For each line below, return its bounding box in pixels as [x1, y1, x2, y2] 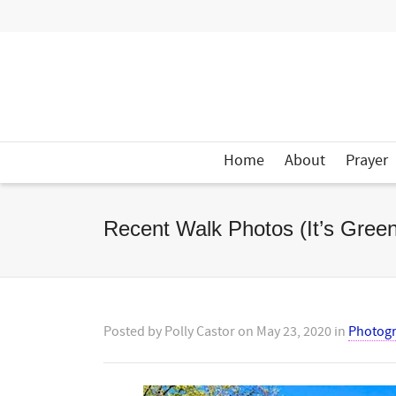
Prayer [346, 150, 388, 171]
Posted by [103, 323, 164, 340]
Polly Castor [164, 323, 235, 340]
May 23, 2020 [256, 323, 331, 340]
